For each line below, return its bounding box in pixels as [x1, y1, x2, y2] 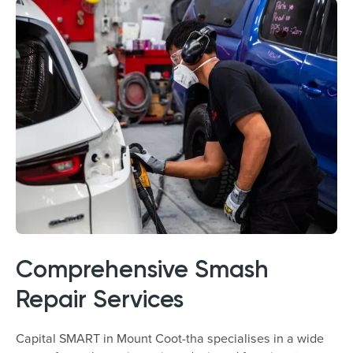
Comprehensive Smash [16, 254, 269, 284]
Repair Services [16, 284, 184, 314]
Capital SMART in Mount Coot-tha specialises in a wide [16, 329, 324, 347]
